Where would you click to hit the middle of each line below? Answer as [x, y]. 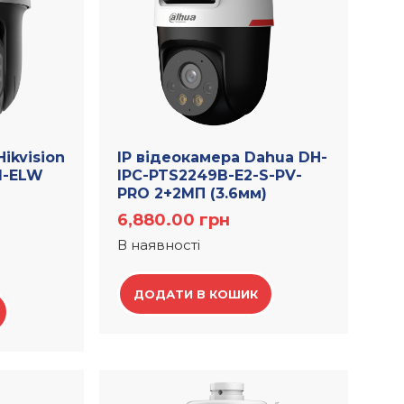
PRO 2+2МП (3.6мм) [193, 194]
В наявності [159, 245]
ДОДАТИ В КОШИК [196, 294]
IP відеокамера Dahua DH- [223, 158]
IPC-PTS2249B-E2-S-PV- [210, 176]
